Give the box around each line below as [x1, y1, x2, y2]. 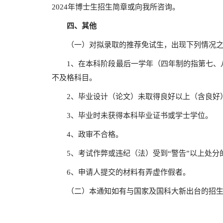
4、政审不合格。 [52, 130, 123, 138]
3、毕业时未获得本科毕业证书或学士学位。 [52, 111, 213, 119]
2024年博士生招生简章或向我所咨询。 [52, 3, 180, 11]
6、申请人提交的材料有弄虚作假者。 [52, 168, 198, 176]
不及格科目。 [52, 74, 97, 82]
